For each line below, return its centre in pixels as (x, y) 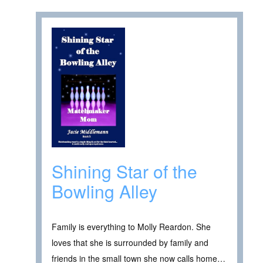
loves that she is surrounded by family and (130, 242)
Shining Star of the (124, 171)
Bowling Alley (104, 191)
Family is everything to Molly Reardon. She (131, 226)
